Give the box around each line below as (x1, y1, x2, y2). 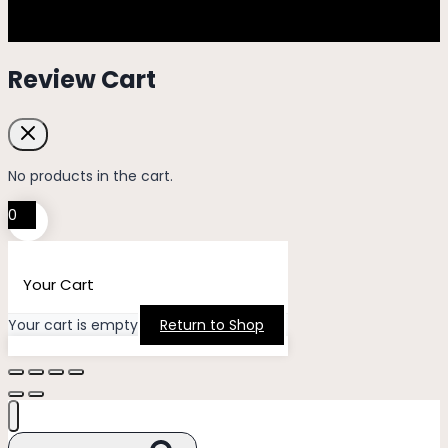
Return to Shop (160, 314, 264, 335)
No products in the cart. (8, 165, 173, 186)
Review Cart (8, 62, 156, 96)
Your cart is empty (8, 314, 138, 335)
